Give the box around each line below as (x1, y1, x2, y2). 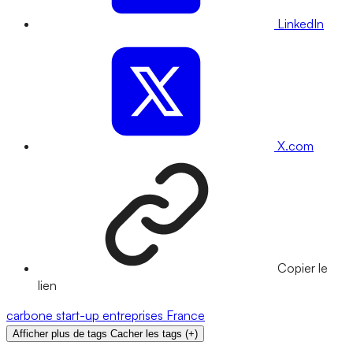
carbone (6, 307, 56, 324)
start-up (56, 307, 102, 324)
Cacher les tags (110, 328, 182, 340)
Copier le (277, 260, 328, 277)
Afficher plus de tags (13, 328, 107, 340)
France (166, 307, 205, 324)
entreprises (102, 307, 166, 324)
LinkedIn (277, 16, 324, 32)
